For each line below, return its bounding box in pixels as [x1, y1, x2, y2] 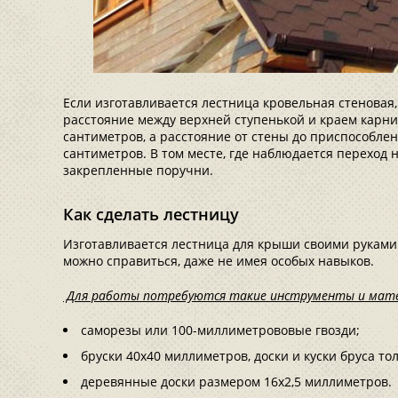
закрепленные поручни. [63, 162, 213, 179]
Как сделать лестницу [63, 203, 239, 225]
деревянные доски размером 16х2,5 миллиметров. [81, 373, 392, 390]
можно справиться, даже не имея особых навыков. [63, 252, 374, 269]
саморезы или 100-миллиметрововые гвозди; [81, 322, 360, 338]
